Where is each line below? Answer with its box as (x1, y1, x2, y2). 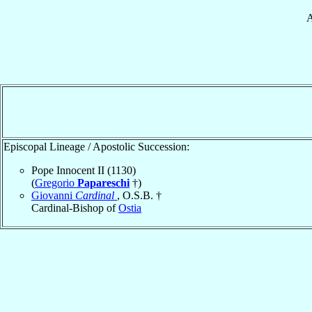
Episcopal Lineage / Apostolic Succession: (3, 140, 189, 153)
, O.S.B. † (117, 189, 162, 201)
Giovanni (31, 189, 75, 201)
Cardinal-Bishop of (31, 201, 118, 214)
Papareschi (77, 176, 130, 189)
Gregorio (35, 176, 77, 189)
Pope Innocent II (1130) (31, 164, 136, 176)
